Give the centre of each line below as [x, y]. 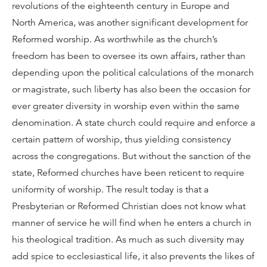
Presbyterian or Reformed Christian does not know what [129, 206]
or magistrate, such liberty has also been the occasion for [131, 89]
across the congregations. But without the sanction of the [131, 156]
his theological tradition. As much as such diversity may [128, 240]
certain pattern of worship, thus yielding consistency [122, 139]
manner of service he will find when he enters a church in [132, 223]
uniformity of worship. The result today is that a [110, 190]
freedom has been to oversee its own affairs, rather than [129, 56]
